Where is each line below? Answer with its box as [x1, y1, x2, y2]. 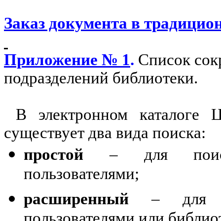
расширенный [24, 190, 129, 208]
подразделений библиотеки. [4, 69, 198, 87]
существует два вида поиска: [4, 124, 206, 142]
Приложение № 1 [4, 51, 130, 69]
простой [24, 146, 83, 163]
